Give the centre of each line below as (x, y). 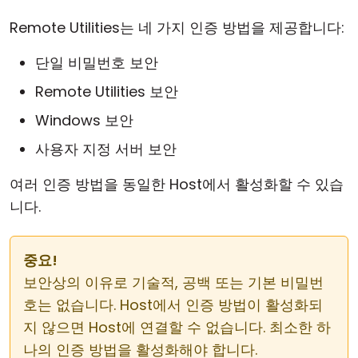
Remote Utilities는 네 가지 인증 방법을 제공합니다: (177, 28)
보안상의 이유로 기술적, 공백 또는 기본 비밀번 (173, 282)
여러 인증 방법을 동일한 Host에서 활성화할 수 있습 (177, 184)
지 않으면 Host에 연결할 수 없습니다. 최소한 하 (177, 327)
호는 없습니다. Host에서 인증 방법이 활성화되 (173, 305)
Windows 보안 (84, 120)
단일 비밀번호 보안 (97, 63)
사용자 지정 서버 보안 (106, 149)
